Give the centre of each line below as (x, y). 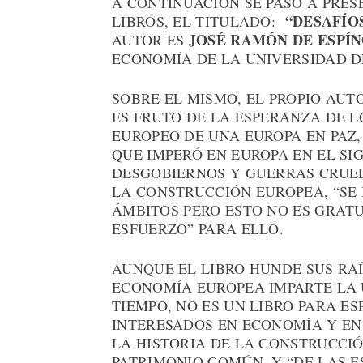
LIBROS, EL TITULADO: (199, 21)
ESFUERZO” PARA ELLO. (198, 229)
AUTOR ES (150, 40)
